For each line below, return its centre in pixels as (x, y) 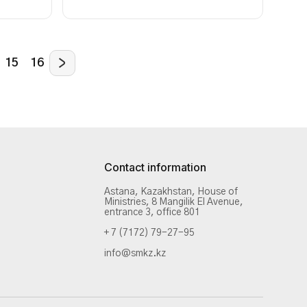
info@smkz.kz (135, 254)
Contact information (155, 167)
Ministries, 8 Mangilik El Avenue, (174, 202)
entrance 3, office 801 (152, 212)
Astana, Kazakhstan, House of (171, 192)
